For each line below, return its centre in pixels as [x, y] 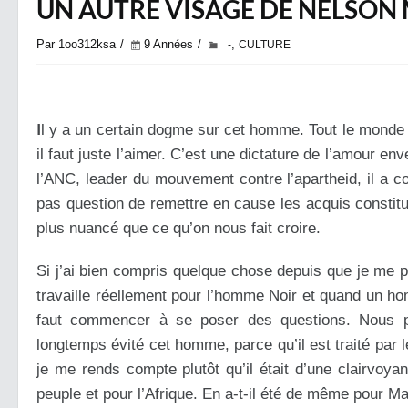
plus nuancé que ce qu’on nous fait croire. [178, 228]
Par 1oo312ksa [76, 44]
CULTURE [265, 45]
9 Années [168, 44]
